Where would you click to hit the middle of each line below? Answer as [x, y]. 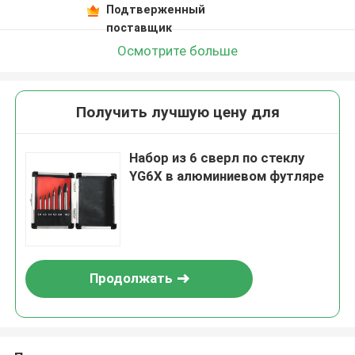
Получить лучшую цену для [177, 113]
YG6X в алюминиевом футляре [227, 176]
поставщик [139, 27]
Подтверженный [155, 9]
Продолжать [131, 279]
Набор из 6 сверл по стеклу [217, 158]
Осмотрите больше [177, 50]
